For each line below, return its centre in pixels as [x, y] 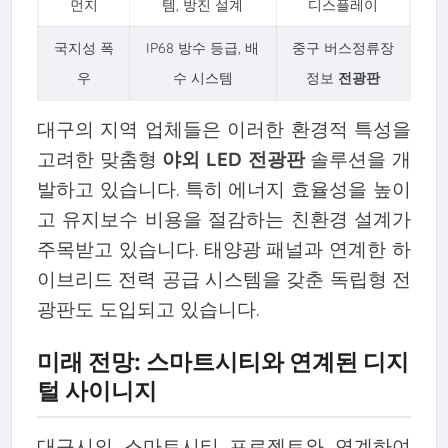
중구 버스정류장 [342, 48]
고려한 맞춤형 [99, 158]
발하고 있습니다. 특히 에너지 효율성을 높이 [224, 188]
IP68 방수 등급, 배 [203, 48]
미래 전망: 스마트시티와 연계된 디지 [222, 362]
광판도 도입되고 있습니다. [147, 308]
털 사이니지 [96, 391]
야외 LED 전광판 [233, 158]
